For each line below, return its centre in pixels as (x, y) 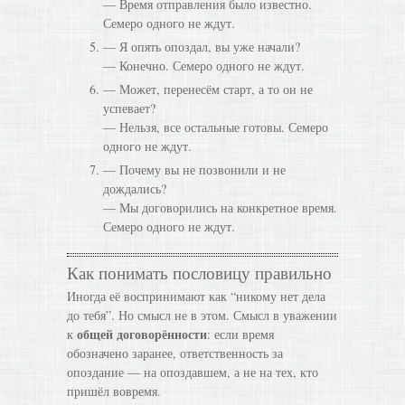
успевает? (129, 108)
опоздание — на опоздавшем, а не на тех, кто (193, 372)
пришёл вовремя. (114, 391)
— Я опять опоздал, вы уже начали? (202, 47)
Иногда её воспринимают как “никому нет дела (196, 296)
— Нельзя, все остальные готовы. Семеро (216, 127)
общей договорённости (142, 334)
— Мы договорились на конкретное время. (220, 207)
